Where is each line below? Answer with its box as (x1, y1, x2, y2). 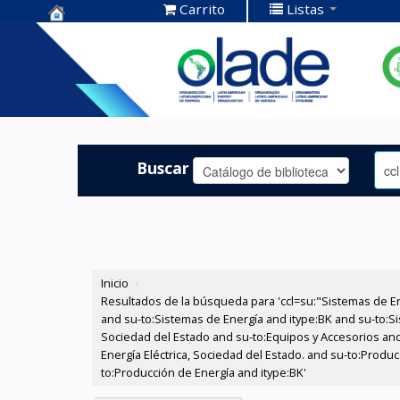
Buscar (137, 156, 190, 179)
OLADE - (48, 79, 116, 103)
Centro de (48, 23, 131, 47)
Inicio (101, 275, 129, 292)
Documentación (48, 51, 181, 75)
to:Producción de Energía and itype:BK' (101, 364, 307, 381)
